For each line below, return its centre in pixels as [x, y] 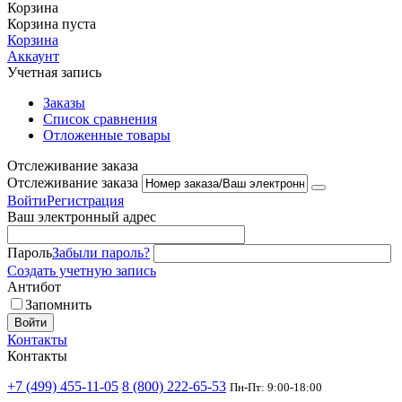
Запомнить [58, 304]
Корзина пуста [52, 23]
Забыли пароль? [101, 252]
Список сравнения [100, 118]
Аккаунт [33, 56]
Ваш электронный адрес [82, 216]
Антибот [34, 286]
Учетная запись [54, 72]
